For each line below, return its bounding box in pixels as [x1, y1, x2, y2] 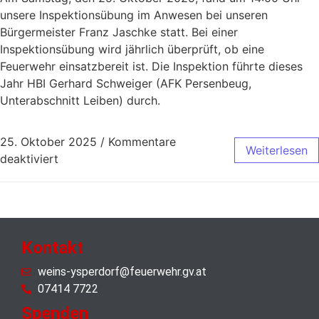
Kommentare [108, 135, 176, 150]
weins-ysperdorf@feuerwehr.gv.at [37, 265, 206, 279]
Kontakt [21, 238, 83, 258]
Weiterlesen [246, 143, 308, 158]
